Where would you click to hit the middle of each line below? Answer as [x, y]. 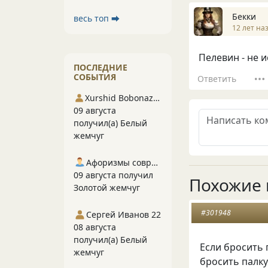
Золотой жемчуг [107, 188]
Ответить [217, 78]
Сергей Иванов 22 [124, 214]
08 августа [95, 227]
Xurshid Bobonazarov [156, 98]
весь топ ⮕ [97, 18]
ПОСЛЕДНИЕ [100, 67]
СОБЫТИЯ [95, 77]
